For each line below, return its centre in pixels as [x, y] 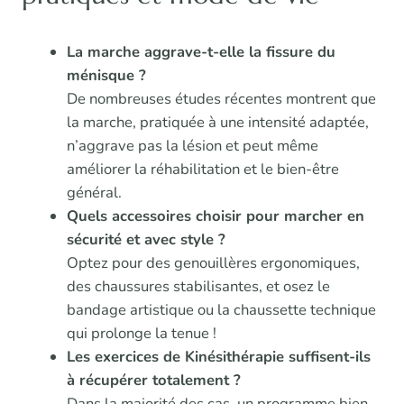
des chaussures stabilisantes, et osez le [198, 287]
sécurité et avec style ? [146, 240]
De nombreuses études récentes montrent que [221, 99]
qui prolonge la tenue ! [141, 334]
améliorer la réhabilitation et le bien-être [202, 170]
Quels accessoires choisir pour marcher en [215, 216]
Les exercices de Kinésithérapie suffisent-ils [218, 357]
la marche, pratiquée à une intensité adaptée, [217, 123]
